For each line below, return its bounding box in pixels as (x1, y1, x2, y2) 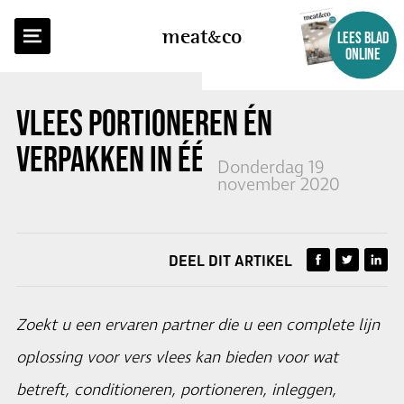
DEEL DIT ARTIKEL (169, 252, 292, 270)
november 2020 (217, 173, 340, 197)
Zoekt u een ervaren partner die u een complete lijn (16, 315, 380, 336)
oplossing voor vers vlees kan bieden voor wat (16, 347, 338, 369)
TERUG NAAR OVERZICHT (36, 17, 183, 34)
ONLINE (345, 44, 381, 63)
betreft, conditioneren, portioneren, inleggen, (16, 380, 336, 401)
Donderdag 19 (217, 156, 325, 180)
